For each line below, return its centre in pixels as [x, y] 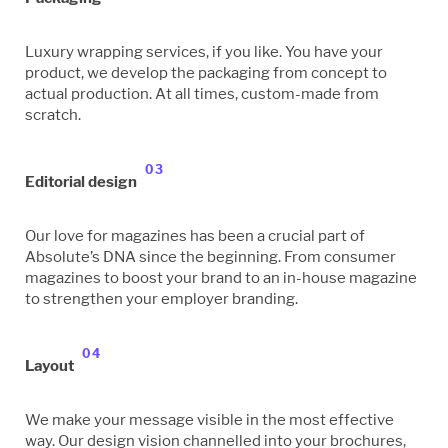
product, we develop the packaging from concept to [206, 72]
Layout [51, 366]
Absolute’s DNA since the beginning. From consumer [210, 256]
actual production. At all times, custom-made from [202, 93]
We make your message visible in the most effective [209, 419]
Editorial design [82, 182]
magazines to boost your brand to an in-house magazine [221, 277]
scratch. [53, 114]
